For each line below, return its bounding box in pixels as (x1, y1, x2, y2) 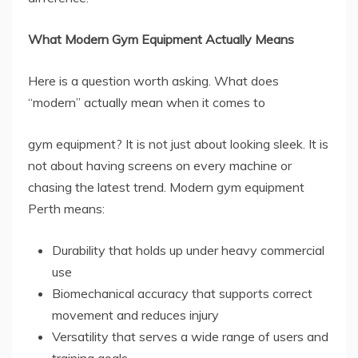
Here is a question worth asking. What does (28, 73, 279, 89)
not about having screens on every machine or (28, 157, 292, 174)
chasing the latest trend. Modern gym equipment (28, 179, 304, 196)
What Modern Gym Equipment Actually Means (28, 31, 294, 48)
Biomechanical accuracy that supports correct (52, 285, 312, 302)
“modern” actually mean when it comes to (28, 94, 265, 111)
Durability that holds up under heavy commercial (52, 242, 324, 259)
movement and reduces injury (52, 307, 219, 324)
